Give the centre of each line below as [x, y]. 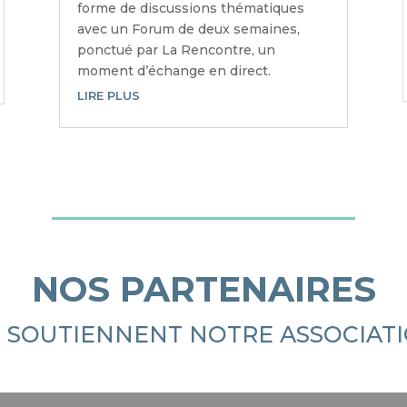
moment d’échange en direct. [174, 70]
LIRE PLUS [108, 95]
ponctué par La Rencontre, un [176, 50]
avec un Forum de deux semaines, [188, 29]
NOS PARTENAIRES [203, 289]
